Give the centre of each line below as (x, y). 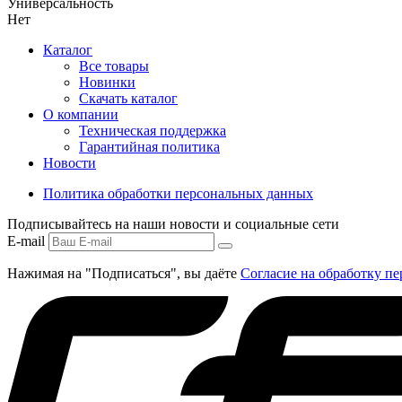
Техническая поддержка (153, 131)
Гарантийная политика (149, 147)
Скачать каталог (128, 99)
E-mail (26, 241)
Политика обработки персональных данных (178, 194)
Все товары (114, 66)
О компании (81, 115)
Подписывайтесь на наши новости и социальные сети (173, 224)
